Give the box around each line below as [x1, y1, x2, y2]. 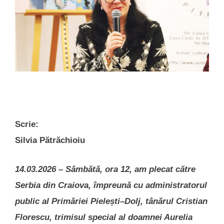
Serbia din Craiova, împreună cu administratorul [15, 180, 207, 190]
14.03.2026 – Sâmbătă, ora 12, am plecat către [15, 164, 195, 174]
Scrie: [15, 119, 38, 129]
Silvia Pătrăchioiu [15, 135, 85, 145]
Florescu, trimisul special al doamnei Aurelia [15, 212, 192, 222]
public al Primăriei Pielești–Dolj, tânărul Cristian [15, 196, 207, 206]
